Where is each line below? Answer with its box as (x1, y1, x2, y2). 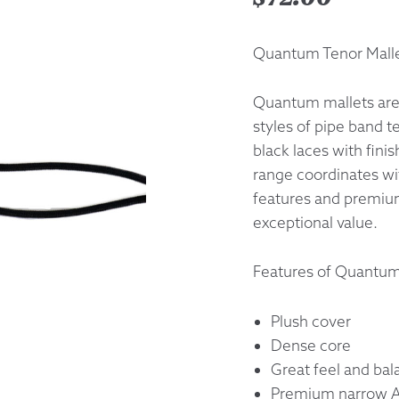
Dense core (271, 335, 351, 354)
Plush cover (271, 311, 351, 330)
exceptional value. (253, 213, 378, 232)
